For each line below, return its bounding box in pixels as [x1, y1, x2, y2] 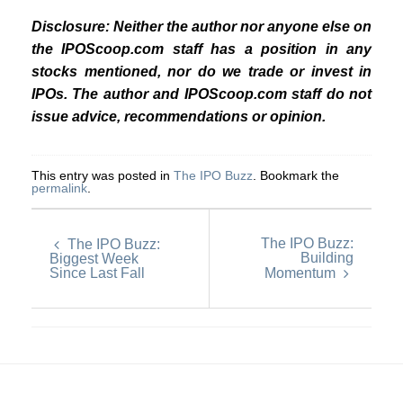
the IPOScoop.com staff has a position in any [31, 40, 372, 57]
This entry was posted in [31, 167, 174, 183]
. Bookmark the [253, 167, 339, 183]
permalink [31, 180, 87, 195]
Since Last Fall [49, 264, 145, 281]
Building [300, 249, 354, 265]
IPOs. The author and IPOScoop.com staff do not [31, 85, 372, 102]
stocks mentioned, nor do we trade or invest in [31, 63, 372, 79]
